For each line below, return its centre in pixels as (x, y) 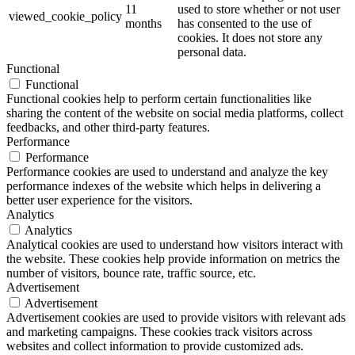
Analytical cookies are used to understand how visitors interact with (175, 244)
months (143, 23)
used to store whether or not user (259, 9)
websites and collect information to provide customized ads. (155, 345)
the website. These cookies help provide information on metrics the (173, 258)
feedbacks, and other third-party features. (108, 127)
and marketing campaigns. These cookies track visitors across (159, 331)
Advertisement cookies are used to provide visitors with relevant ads (176, 317)
